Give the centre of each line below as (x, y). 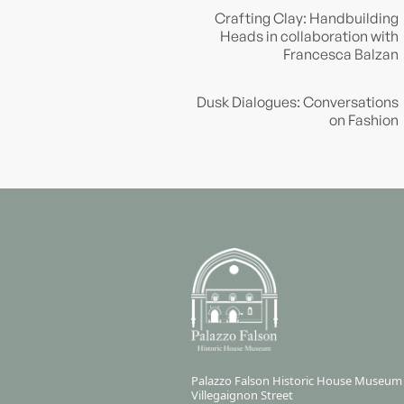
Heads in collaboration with (310, 36)
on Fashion (364, 119)
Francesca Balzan (341, 54)
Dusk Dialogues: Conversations (298, 101)
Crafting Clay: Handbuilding (307, 18)
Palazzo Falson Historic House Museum (297, 381)
